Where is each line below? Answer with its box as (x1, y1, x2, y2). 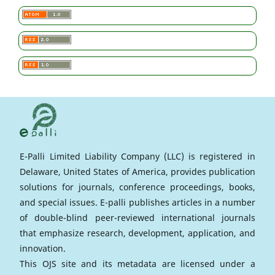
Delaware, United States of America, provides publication (20, 165, 255, 177)
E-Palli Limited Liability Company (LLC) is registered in (20, 150, 255, 162)
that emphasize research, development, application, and (20, 227, 255, 239)
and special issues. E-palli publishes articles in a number (20, 196, 255, 208)
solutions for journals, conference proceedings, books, (20, 180, 255, 193)
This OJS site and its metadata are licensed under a (20, 257, 255, 269)
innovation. (20, 242, 66, 254)
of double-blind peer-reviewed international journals (20, 211, 255, 223)
